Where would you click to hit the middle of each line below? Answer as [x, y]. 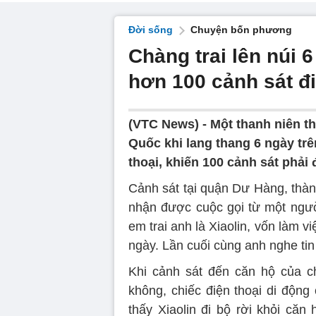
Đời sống [151, 30]
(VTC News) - [169, 124]
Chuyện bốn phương [241, 30]
